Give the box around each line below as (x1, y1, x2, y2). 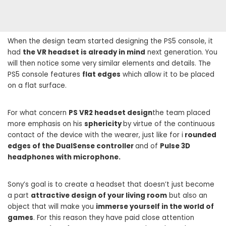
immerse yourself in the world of (96, 201, 214, 211)
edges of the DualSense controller (8, 141, 135, 151)
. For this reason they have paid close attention (33, 212, 194, 222)
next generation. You (145, 47, 217, 57)
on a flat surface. (8, 80, 67, 90)
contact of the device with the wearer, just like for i (8, 130, 183, 140)
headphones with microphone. (8, 152, 121, 162)
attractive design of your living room (31, 190, 167, 200)
